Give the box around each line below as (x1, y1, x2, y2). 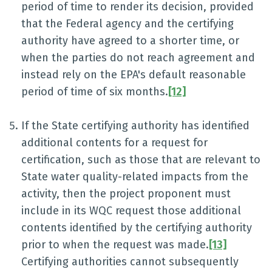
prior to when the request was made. (21, 238, 209, 251)
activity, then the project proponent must (21, 187, 231, 200)
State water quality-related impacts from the (21, 170, 248, 183)
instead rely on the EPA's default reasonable (21, 68, 246, 81)
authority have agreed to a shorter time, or (21, 34, 239, 47)
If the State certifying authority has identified (21, 119, 250, 132)
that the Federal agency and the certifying (21, 17, 234, 30)
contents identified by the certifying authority (21, 221, 252, 234)
